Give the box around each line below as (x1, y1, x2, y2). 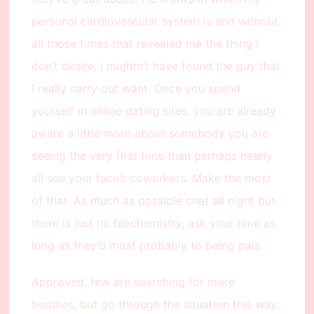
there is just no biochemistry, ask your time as (31, 216, 275, 231)
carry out (69, 81, 122, 96)
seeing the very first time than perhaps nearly (31, 149, 273, 163)
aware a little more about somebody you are (31, 126, 268, 141)
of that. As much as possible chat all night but (31, 193, 275, 208)
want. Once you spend (121, 81, 240, 96)
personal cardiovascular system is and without (31, 14, 278, 29)
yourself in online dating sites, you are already (31, 104, 276, 118)
